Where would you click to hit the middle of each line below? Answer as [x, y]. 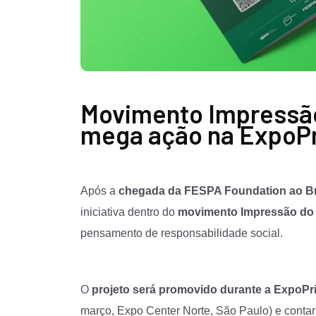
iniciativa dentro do [129, 212]
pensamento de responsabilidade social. [182, 233]
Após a [99, 190]
